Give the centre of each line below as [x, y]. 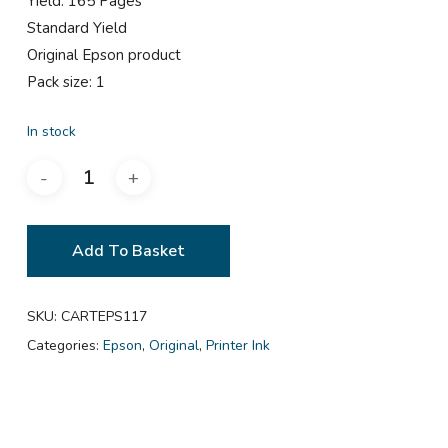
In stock [51, 132]
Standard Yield [76, 27]
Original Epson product [103, 54]
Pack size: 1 [65, 81]
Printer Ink [237, 346]
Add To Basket [128, 251]
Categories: [64, 346]
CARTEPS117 [103, 317]
